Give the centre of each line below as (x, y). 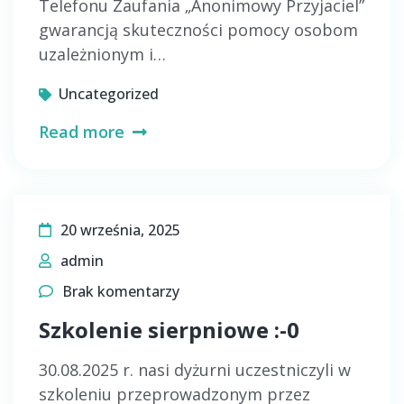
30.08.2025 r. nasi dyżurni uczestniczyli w (195, 370)
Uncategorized (109, 94)
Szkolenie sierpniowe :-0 (169, 330)
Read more (84, 132)
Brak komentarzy (121, 291)
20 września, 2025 (120, 230)
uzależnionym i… (102, 54)
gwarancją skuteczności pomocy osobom (198, 30)
